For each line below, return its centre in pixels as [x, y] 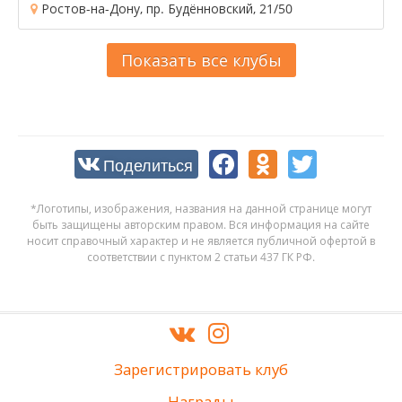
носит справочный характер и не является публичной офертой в [201, 240]
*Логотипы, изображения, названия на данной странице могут [201, 208]
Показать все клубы [201, 60]
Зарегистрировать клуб [201, 369]
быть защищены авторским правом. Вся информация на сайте [201, 224]
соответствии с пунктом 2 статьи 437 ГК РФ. [201, 257]
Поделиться [148, 164]
